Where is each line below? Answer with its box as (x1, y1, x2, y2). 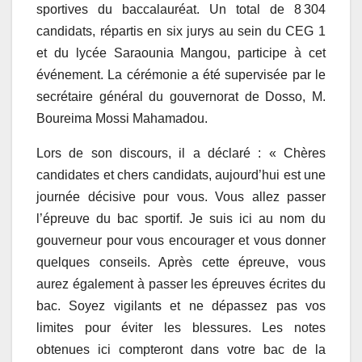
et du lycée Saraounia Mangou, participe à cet (36, 45, 326, 60)
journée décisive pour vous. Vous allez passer (36, 189, 326, 204)
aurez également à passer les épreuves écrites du (36, 276, 326, 291)
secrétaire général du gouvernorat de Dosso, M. (36, 89, 326, 103)
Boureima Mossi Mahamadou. (36, 111, 208, 125)
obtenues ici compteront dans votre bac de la (36, 342, 326, 356)
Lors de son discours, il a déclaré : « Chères (36, 145, 326, 160)
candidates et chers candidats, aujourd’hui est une (36, 167, 326, 182)
